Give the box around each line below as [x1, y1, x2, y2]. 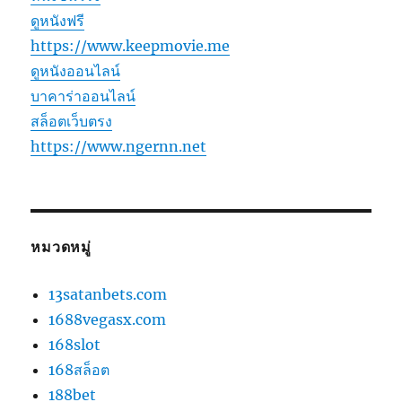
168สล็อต [48, 361, 110, 380]
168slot [48, 336, 101, 354]
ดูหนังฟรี [31, 12, 85, 31]
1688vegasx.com [48, 310, 167, 329]
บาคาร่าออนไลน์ [31, 87, 136, 106]
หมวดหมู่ [31, 239, 92, 257]
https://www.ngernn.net [31, 137, 207, 156]
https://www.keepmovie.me [31, 37, 231, 56]
